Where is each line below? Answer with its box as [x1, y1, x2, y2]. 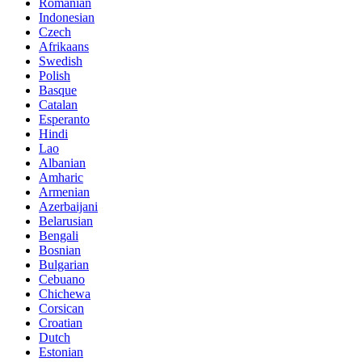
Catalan [39, 98, 78, 112]
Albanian [39, 156, 86, 170]
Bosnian [39, 243, 81, 258]
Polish [39, 69, 70, 83]
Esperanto [39, 112, 90, 127]
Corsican [39, 301, 84, 316]
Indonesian [39, 11, 95, 25]
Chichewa [39, 287, 90, 301]
